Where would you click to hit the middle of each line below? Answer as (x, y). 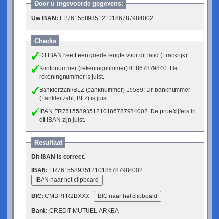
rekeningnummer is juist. (72, 77)
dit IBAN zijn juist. (62, 120)
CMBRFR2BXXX (69, 196)
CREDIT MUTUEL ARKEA (83, 211)
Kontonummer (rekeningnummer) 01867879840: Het (109, 68)
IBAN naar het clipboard (67, 180)
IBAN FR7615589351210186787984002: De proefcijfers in (117, 111)
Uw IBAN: (45, 18)
